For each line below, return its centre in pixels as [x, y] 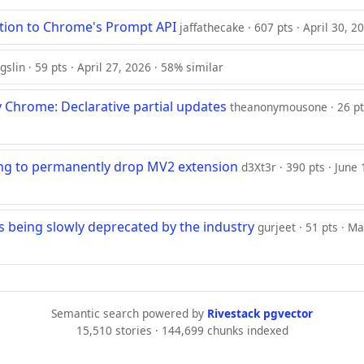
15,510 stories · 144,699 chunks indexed [182, 330]
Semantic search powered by [129, 313]
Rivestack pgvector [260, 313]
